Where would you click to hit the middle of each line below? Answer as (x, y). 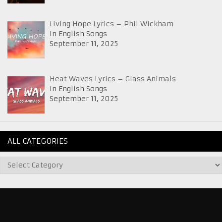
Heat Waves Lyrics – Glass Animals (113, 79)
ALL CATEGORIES (38, 141)
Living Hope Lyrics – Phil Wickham (111, 24)
